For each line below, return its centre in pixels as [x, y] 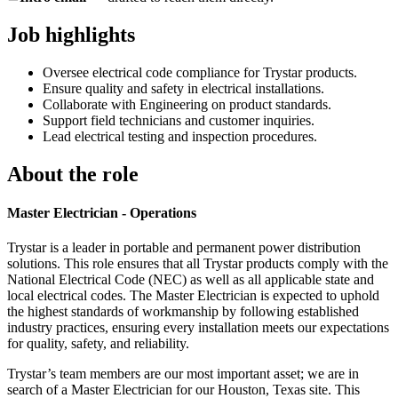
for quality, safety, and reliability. [98, 344]
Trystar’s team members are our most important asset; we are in [183, 374]
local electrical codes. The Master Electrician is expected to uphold [193, 296]
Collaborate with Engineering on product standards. [187, 104]
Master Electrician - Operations [102, 212]
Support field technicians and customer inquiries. [179, 120]
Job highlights [71, 34]
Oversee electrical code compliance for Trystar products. [200, 72]
